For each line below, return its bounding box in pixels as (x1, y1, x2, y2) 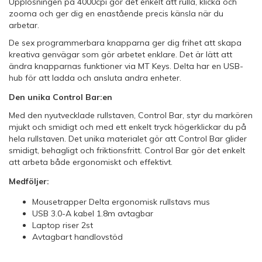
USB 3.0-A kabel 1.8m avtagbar (32, 208, 153, 219)
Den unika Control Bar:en (9, 91, 112, 102)
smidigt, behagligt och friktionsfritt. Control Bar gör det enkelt (9, 144, 245, 156)
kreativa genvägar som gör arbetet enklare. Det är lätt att (9, 49, 232, 60)
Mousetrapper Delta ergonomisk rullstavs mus (32, 196, 210, 208)
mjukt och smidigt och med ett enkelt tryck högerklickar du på (9, 121, 246, 132)
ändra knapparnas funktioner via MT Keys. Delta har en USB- (9, 60, 243, 71)
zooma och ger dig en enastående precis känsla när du (9, 8, 223, 19)
